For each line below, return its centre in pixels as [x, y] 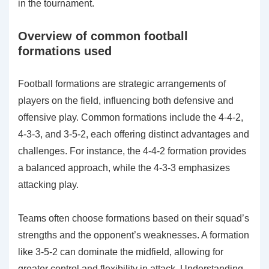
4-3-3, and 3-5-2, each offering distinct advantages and [134, 134]
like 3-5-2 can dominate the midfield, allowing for [121, 252]
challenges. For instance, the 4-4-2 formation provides [132, 151]
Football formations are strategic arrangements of [122, 83]
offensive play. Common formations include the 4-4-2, [131, 117]
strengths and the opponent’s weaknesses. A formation [134, 235]
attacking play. [48, 184]
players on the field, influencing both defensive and [126, 100]
